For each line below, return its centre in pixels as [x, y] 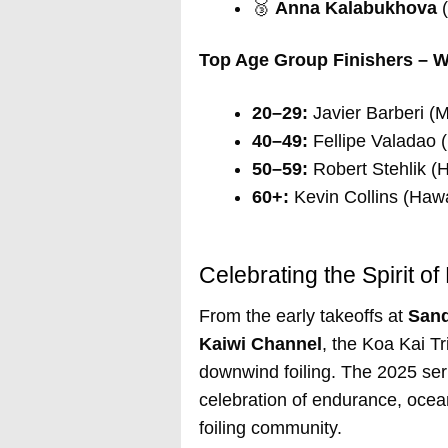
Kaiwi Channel [260, 343]
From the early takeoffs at [303, 315]
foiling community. [270, 427]
